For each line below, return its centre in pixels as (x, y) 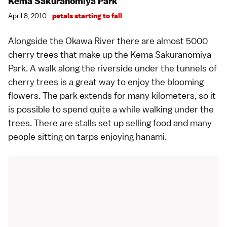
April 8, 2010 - (30, 15)
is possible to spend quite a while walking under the (111, 109)
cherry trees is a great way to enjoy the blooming (106, 82)
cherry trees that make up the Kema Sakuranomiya (110, 54)
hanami (150, 136)
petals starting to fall (87, 15)
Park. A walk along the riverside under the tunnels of (112, 68)
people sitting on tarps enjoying (72, 136)
